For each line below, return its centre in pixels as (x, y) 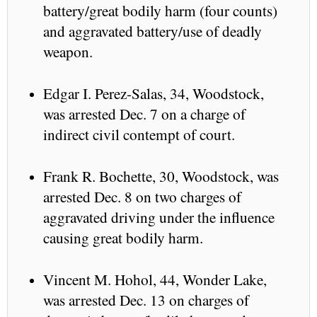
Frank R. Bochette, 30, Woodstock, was (161, 175)
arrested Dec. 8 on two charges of (142, 196)
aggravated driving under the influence (159, 217)
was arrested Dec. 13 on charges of (146, 299)
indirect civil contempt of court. (139, 134)
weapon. (68, 51)
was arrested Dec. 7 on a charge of (144, 113)
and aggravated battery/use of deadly (152, 30)
